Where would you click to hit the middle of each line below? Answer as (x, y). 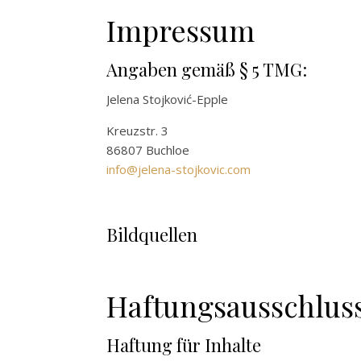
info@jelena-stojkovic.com (178, 169)
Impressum (180, 30)
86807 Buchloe (148, 150)
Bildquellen (152, 234)
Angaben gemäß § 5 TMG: (207, 69)
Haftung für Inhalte (184, 345)
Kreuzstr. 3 (137, 131)
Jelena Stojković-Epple (167, 99)
